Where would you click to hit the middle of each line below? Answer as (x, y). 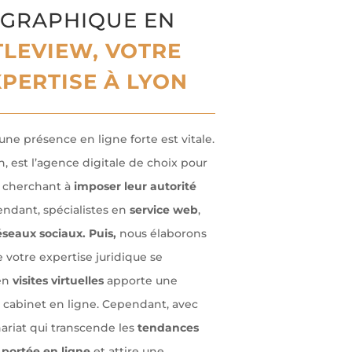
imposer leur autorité (135, 187)
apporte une (140, 281)
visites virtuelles (58, 281)
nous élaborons (163, 234)
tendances (168, 328)
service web (163, 210)
